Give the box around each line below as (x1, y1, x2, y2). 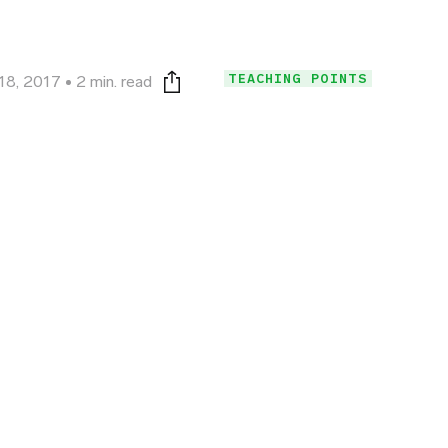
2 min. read (76, 72, 152, 91)
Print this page (172, 82, 256, 97)
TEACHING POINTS (228, 69, 368, 87)
